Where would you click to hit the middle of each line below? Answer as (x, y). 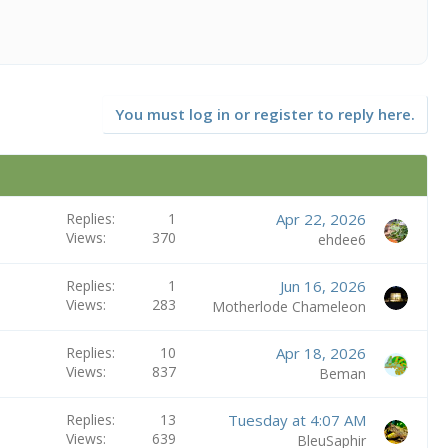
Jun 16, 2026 (322, 286)
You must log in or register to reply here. (265, 114)
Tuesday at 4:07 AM (296, 420)
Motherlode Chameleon (288, 306)
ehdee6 (341, 239)
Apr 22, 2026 (320, 219)
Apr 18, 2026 (320, 353)
